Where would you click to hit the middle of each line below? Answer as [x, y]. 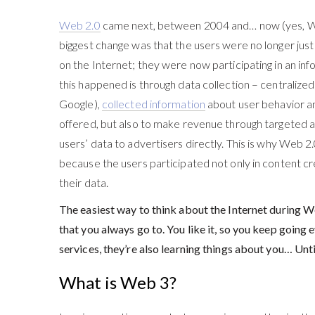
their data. [84, 182]
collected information [153, 103]
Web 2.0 [79, 25]
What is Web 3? [117, 283]
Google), [80, 103]
